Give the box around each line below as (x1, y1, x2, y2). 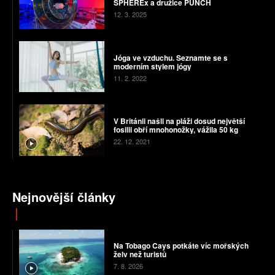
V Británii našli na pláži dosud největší (113, 115, 245, 127)
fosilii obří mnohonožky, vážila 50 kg (113, 124, 238, 136)
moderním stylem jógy (113, 60, 192, 72)
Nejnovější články (12, 187, 115, 206)
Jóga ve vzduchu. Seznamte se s (113, 52, 228, 63)
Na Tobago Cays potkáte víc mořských (113, 240, 249, 252)
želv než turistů (113, 249, 166, 260)
